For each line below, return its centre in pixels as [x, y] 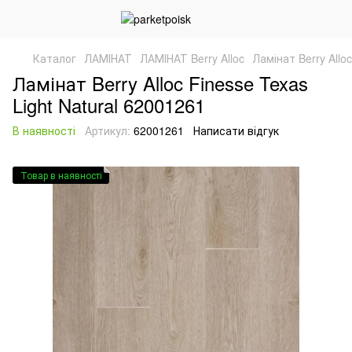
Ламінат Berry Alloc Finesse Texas [160, 83]
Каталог [55, 58]
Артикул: [108, 130]
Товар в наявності [61, 175]
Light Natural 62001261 [109, 105]
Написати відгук [236, 130]
